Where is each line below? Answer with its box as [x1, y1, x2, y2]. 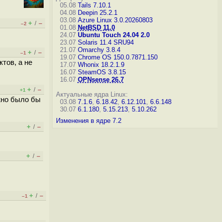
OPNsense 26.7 [77, 76, 124, 83]
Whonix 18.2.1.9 [77, 61, 124, 68]
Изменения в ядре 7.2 [55, 117, 121, 124]
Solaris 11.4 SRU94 [77, 39, 134, 46]
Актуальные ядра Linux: [55, 91, 128, 98]
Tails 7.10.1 [77, 1, 111, 9]
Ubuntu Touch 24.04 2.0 [77, 31, 150, 39]
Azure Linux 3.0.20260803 [77, 16, 153, 24]
